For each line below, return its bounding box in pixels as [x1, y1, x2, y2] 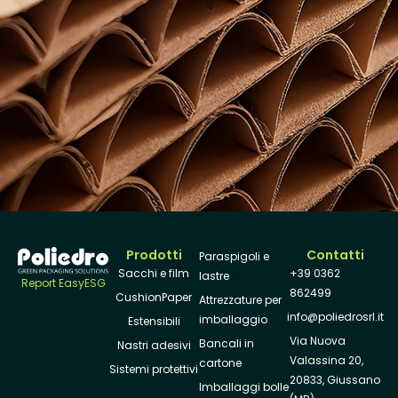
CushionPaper [115, 289, 192, 305]
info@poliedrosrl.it [286, 308, 384, 324]
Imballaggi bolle [199, 378, 289, 394]
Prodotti [125, 245, 182, 264]
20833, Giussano [290, 371, 380, 387]
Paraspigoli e [199, 248, 269, 264]
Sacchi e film [118, 265, 189, 281]
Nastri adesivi [116, 337, 191, 353]
